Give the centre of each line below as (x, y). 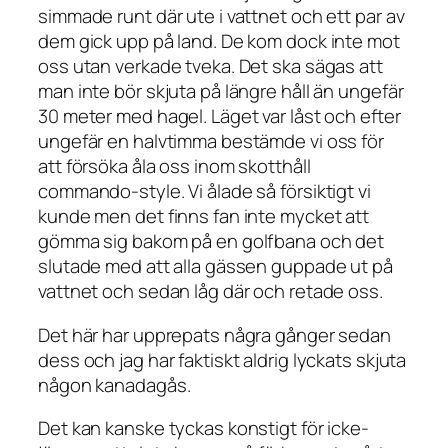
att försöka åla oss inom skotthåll (174, 166)
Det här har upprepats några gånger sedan (214, 334)
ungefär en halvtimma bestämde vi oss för (211, 141)
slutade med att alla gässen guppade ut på (215, 266)
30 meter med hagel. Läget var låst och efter (219, 116)
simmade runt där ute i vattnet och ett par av (221, 16)
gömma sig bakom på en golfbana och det (211, 241)
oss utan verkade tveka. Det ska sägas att (210, 66)
